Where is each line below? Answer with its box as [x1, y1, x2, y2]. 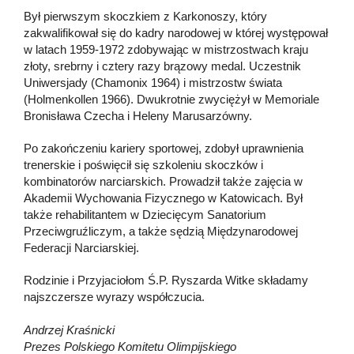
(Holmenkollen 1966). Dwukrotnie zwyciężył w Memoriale [24, 92, 319, 106]
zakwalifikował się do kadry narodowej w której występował [24, 25, 328, 40]
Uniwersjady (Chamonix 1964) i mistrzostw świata [24, 75, 282, 89]
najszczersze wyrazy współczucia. [24, 289, 205, 303]
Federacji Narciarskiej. [24, 240, 139, 254]
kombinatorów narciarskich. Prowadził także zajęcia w [24, 174, 303, 188]
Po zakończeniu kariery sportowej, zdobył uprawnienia [24, 141, 303, 155]
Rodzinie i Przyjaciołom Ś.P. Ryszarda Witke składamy [24, 273, 308, 287]
